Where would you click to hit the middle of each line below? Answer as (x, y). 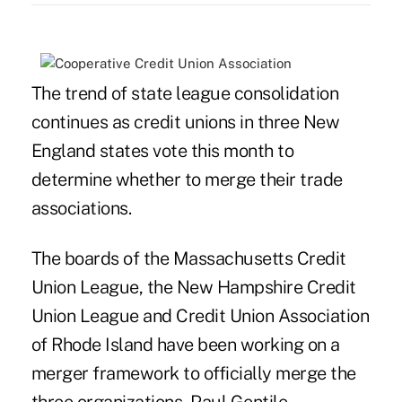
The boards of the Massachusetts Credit (188, 259)
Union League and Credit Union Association (200, 316)
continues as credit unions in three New (185, 122)
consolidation (284, 94)
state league (181, 94)
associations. (81, 209)
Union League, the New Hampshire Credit (193, 288)
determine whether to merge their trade (187, 180)
